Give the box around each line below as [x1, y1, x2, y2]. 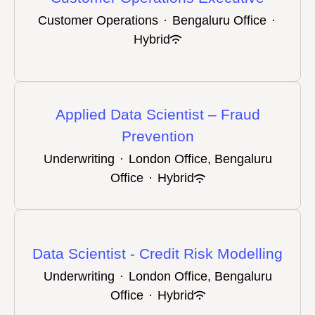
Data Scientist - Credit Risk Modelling [32, 245, 283, 262]
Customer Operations [38, 13, 158, 27]
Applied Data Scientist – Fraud [55, 106, 260, 122]
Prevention [121, 128, 194, 144]
